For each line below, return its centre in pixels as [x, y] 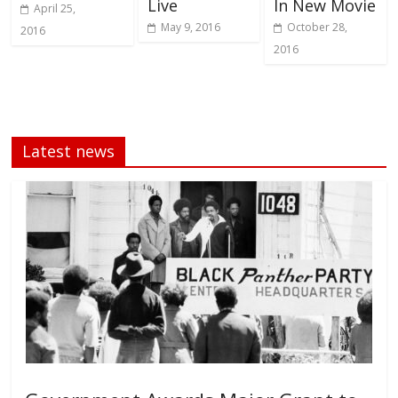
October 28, [317, 28]
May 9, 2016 [190, 28]
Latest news [69, 151]
